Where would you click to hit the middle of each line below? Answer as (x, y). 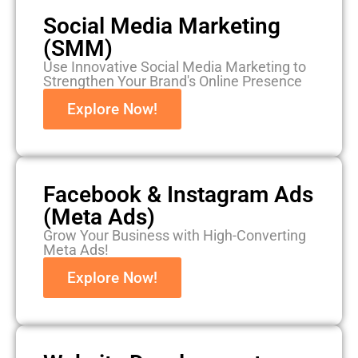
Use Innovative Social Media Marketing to (175, 67)
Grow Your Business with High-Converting (175, 235)
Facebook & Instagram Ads (178, 195)
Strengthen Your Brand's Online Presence (173, 81)
